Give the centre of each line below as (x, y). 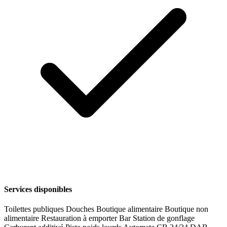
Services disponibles (38, 190)
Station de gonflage (164, 218)
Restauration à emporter (80, 218)
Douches (81, 209)
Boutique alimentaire (130, 209)
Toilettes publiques (35, 209)
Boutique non (186, 209)
